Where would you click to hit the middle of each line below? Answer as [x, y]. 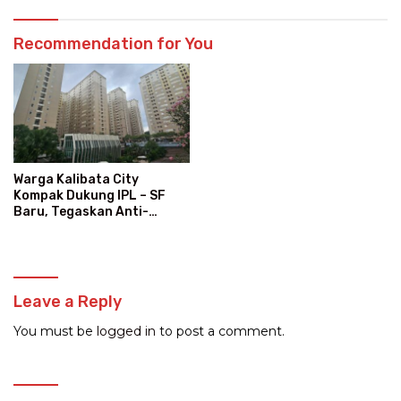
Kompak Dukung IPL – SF [90, 196]
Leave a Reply [68, 302]
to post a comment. [220, 332]
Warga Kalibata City [76, 180]
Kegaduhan [49, 228]
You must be [55, 332]
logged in [126, 332]
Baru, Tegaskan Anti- [81, 212]
